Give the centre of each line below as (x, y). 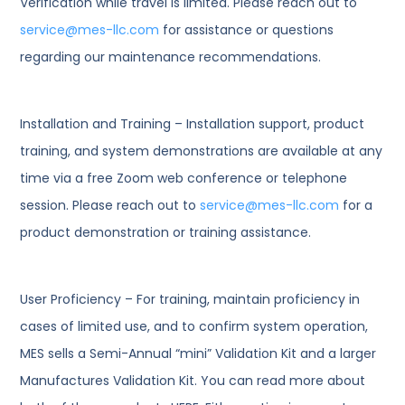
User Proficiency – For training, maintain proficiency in (190, 300)
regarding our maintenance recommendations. (171, 57)
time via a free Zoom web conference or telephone (184, 179)
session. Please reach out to (110, 206)
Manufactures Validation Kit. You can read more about (193, 381)
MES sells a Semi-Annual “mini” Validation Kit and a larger (198, 354)
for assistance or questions (247, 30)
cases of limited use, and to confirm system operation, (194, 327)
